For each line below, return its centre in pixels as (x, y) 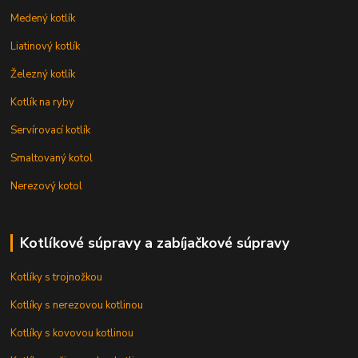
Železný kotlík (43, 75)
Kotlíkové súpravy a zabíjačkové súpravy (154, 243)
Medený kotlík (43, 19)
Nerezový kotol (47, 187)
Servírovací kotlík (51, 131)
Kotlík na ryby (43, 103)
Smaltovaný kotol (52, 159)
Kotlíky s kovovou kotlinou (72, 334)
